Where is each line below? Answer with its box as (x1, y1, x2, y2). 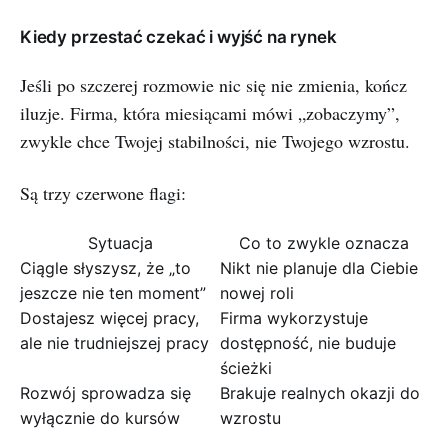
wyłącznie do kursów (20, 408, 180, 428)
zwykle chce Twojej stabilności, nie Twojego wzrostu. (20, 129, 410, 153)
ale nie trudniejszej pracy (20, 333, 209, 353)
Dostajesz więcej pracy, (20, 308, 199, 328)
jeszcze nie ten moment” (20, 283, 206, 303)
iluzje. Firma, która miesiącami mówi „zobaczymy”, (20, 101, 400, 125)
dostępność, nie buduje (220, 333, 396, 353)
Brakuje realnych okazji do (220, 383, 420, 403)
